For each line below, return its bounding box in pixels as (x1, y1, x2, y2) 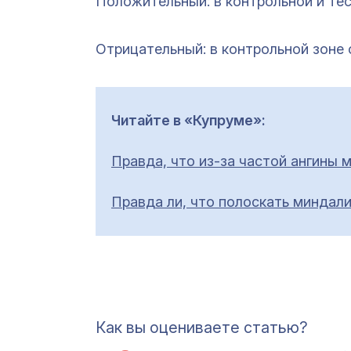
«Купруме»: (184, 112, 266, 129)
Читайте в (111, 112, 184, 129)
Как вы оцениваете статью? (96, 318, 308, 338)
